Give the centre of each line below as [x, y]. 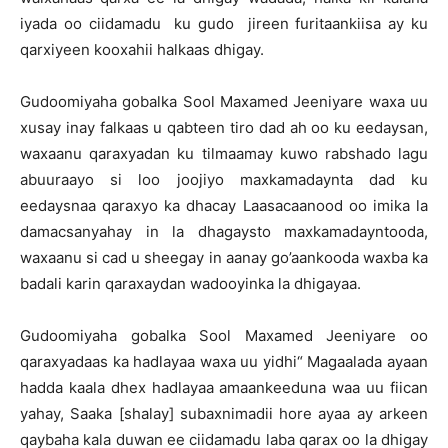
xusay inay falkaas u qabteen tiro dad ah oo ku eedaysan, [224, 127]
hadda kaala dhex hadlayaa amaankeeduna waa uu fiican [224, 387]
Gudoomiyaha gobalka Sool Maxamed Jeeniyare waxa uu [224, 101]
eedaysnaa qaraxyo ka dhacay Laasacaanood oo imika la [224, 205]
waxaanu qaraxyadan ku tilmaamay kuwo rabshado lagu [224, 153]
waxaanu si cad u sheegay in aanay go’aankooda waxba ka [224, 257]
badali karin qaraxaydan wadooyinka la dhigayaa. [190, 283]
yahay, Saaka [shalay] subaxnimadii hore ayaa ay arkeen [224, 413]
